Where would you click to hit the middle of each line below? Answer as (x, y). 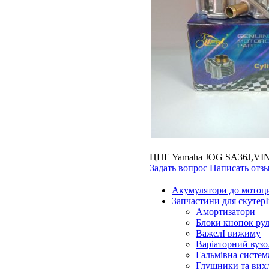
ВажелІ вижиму (228, 233)
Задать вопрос (178, 168)
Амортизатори (225, 212)
